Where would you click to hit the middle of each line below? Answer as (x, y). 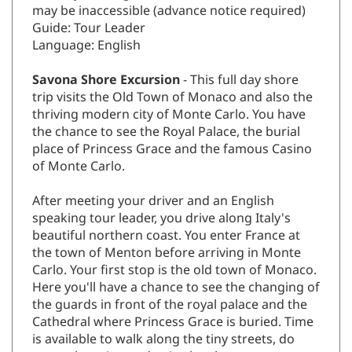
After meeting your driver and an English (153, 202)
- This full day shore (241, 81)
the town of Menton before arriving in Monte (167, 253)
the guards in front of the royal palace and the (170, 305)
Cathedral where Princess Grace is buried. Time (173, 323)
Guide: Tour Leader (89, 29)
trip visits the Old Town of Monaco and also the (172, 98)
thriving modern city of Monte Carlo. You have (169, 115)
